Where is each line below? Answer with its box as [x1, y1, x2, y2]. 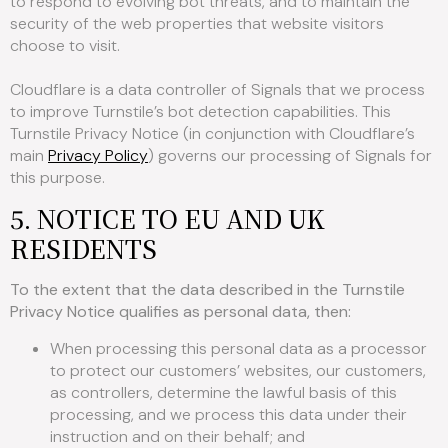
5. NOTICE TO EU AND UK [10, 200, 325, 237]
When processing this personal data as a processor [50, 337, 427, 359]
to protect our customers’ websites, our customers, [50, 359, 426, 381]
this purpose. [10, 166, 105, 188]
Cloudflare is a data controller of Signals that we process [10, 78, 425, 100]
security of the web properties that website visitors [10, 12, 384, 34]
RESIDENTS [10, 230, 157, 267]
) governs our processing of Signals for [148, 144, 432, 166]
